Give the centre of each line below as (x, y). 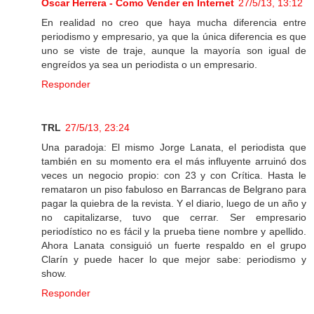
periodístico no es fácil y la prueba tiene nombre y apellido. (174, 232)
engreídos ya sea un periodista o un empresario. (149, 65)
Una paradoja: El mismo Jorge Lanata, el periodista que (174, 148)
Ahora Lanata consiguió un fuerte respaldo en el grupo (174, 246)
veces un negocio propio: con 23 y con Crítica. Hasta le (174, 176)
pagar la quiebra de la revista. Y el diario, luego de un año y (174, 204)
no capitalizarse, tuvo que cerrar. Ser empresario (174, 218)
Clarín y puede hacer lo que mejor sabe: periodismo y (174, 260)
